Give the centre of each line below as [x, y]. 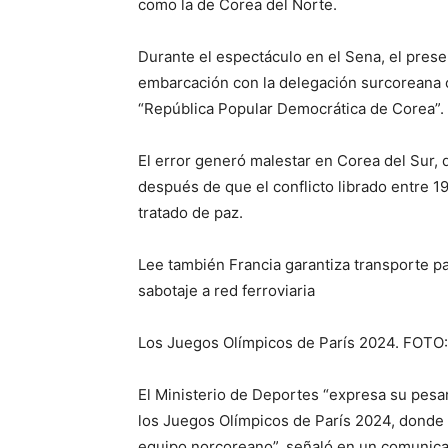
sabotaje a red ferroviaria [226, 290]
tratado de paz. [190, 212]
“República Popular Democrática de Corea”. [291, 108]
